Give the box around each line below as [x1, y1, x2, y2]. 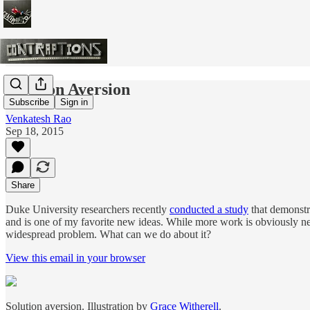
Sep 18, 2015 [6, 125, 64, 137]
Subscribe [9, 97, 49, 108]
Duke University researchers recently [6, 203, 170, 215]
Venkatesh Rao [6, 112, 71, 125]
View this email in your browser [6, 251, 145, 264]
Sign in [60, 97, 88, 108]
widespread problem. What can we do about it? [6, 228, 211, 240]
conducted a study [170, 203, 248, 215]
